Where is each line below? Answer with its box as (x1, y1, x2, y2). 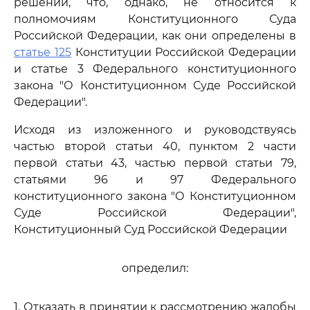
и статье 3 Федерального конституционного (14, 62, 296, 75)
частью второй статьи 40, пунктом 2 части (14, 140, 296, 153)
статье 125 (14, 46, 71, 59)
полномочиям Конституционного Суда (14, 12, 296, 26)
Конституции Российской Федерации (71, 46, 296, 59)
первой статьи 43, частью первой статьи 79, (14, 156, 296, 170)
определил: (122, 262, 188, 275)
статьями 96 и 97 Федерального (14, 173, 296, 186)
